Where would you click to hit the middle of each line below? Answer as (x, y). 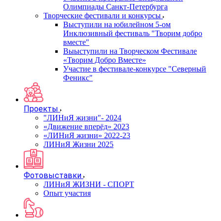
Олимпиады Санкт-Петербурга (115, 7)
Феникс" (78, 78)
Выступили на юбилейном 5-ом (117, 24)
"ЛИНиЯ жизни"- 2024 (82, 118)
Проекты (41, 109)
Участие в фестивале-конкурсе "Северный (135, 69)
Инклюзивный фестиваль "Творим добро (133, 33)
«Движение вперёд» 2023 (86, 127)
